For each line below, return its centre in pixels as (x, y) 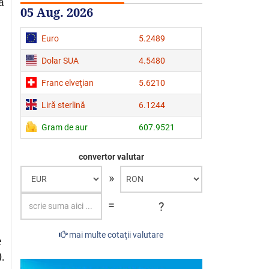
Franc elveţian (68, 83)
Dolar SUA (60, 60)
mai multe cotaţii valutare (116, 234)
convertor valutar (111, 156)
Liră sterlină (63, 105)
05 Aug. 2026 (57, 12)
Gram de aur (65, 127)
